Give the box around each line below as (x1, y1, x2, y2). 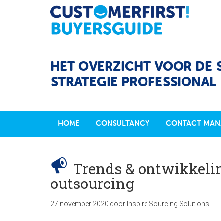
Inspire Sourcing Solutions (127, 200, 209, 208)
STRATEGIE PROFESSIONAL (50, 76, 216, 89)
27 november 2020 (50, 200, 109, 208)
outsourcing (50, 174, 134, 193)
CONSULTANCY (96, 120, 149, 127)
